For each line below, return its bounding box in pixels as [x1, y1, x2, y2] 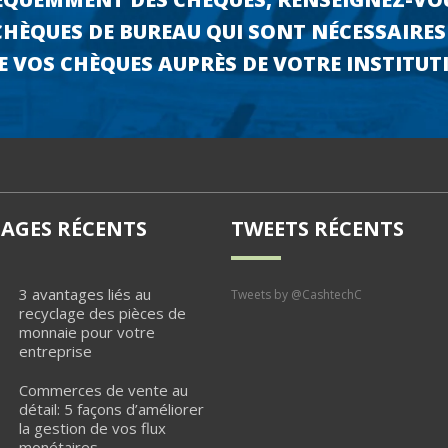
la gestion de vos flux [18, 418, 166, 439]
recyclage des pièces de [18, 303, 186, 324]
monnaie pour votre [18, 322, 155, 343]
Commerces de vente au [18, 380, 188, 401]
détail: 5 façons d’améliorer [18, 399, 204, 420]
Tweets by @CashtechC [231, 286, 363, 304]
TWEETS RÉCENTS [231, 215, 405, 243]
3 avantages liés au [18, 284, 151, 305]
